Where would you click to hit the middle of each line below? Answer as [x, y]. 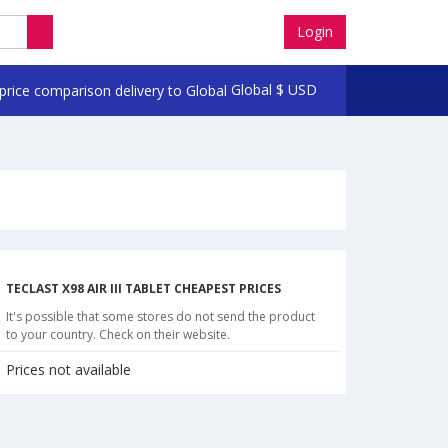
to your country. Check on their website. [118, 335]
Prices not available [68, 370]
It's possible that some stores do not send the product [160, 317]
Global [251, 89]
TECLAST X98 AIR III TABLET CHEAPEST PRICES [143, 289]
